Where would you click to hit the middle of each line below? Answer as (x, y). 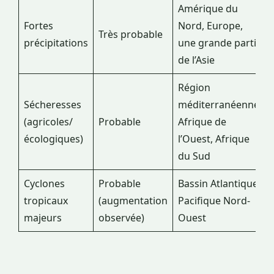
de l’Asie (196, 60)
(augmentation (133, 201)
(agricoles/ (48, 122)
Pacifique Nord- (214, 201)
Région (194, 88)
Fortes (39, 26)
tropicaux (46, 201)
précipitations (56, 43)
